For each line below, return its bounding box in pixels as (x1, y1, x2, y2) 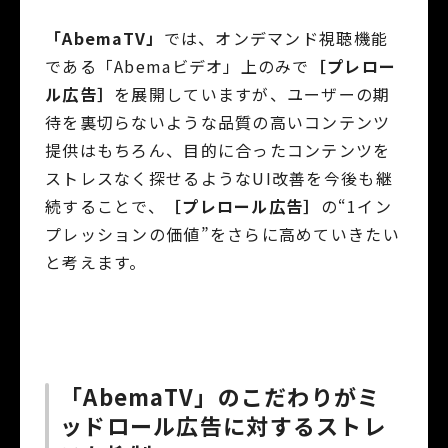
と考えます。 (45, 249, 147, 274)
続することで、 (45, 193, 165, 218)
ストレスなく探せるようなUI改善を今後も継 (45, 165, 393, 190)
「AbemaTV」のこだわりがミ (60, 379, 381, 412)
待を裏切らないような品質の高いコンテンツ (45, 109, 391, 134)
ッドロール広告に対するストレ (60, 408, 386, 441)
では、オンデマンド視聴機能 (163, 25, 389, 50)
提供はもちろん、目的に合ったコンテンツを (45, 137, 391, 162)
